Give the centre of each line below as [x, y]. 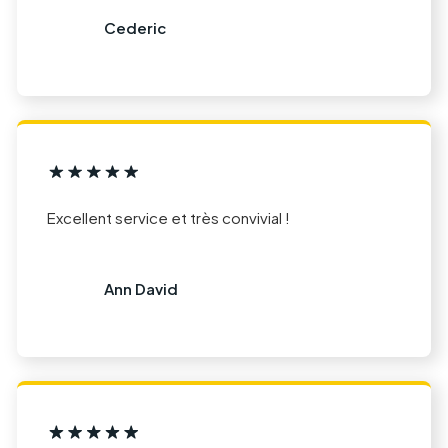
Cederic [134, 28]
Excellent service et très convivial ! [168, 217]
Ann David [140, 288]
